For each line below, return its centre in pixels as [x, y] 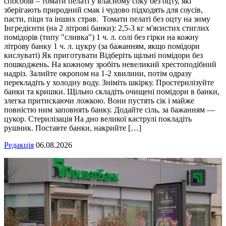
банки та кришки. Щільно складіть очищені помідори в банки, [112, 91]
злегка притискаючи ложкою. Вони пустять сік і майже [99, 100]
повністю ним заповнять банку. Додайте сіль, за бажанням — [109, 109]
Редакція [19, 145]
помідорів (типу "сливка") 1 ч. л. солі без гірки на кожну [101, 37]
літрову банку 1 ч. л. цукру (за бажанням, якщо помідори [102, 46]
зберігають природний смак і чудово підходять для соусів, [103, 10]
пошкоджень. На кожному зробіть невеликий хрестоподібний [110, 64]
